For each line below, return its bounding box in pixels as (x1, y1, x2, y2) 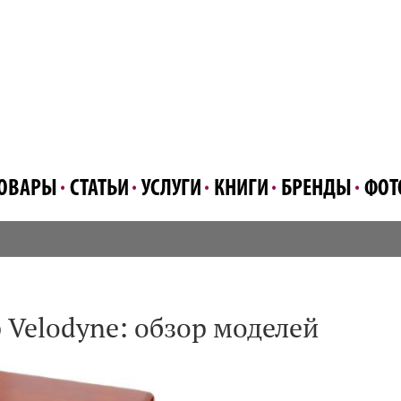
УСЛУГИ (141, 177, 201, 201)
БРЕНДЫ (281, 177, 352, 201)
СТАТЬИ (70, 177, 129, 201)
